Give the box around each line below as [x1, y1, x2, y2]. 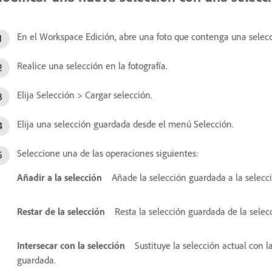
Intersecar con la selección [17, 239, 125, 251]
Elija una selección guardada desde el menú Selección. [17, 117, 234, 130]
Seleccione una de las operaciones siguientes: [17, 146, 199, 159]
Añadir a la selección [17, 171, 102, 183]
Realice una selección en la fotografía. [17, 59, 168, 72]
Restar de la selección [17, 205, 105, 217]
